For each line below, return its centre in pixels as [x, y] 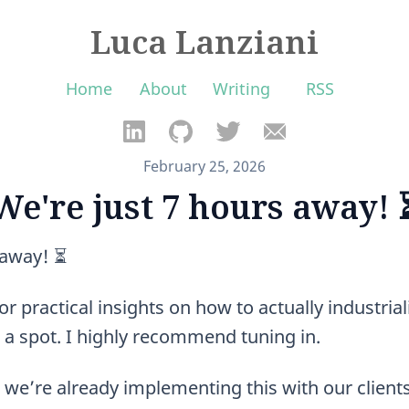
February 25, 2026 [204, 167]
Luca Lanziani [204, 41]
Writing [242, 89]
